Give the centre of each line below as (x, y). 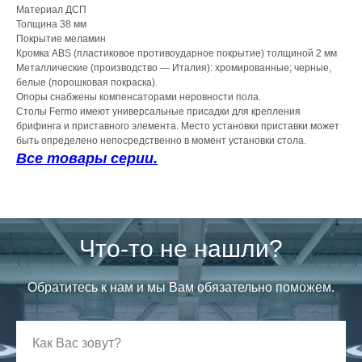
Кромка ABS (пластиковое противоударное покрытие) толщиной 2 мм (177, 54)
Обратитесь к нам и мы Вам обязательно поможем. (181, 288)
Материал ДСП (51, 10)
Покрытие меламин (61, 39)
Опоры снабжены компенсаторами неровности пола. (139, 97)
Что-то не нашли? (181, 249)
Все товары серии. (87, 159)
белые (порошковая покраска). (87, 83)
